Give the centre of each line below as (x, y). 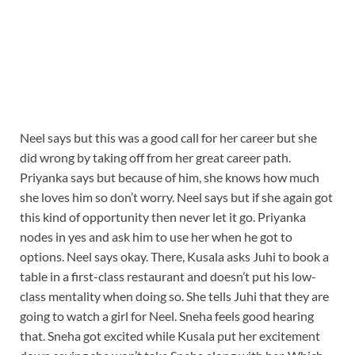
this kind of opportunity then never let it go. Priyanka (163, 216)
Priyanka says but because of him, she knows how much (170, 177)
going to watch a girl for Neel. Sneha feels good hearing (167, 315)
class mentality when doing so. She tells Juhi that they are (174, 296)
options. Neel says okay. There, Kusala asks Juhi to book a (174, 256)
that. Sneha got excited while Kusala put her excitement (170, 335)
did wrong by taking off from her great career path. (155, 157)
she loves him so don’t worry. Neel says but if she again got (176, 197)
